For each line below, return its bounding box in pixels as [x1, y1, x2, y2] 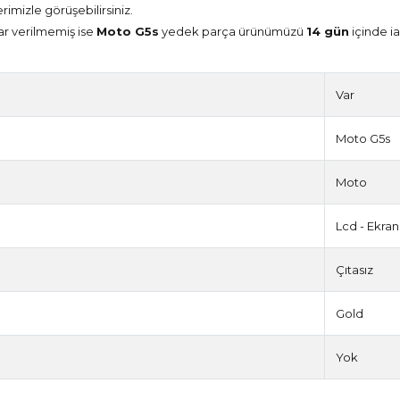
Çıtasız [336, 262, 374, 278]
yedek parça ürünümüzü [159, 24, 307, 39]
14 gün [306, 24, 350, 39]
